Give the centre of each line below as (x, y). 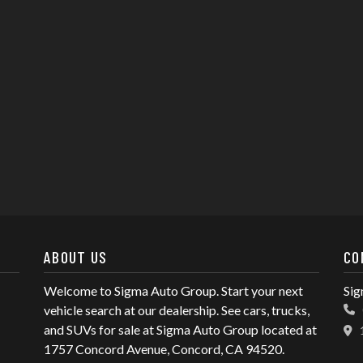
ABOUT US (76, 257)
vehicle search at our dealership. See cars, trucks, (177, 310)
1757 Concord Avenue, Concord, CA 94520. (164, 349)
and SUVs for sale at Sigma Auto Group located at (180, 329)
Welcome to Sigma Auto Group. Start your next (173, 290)
